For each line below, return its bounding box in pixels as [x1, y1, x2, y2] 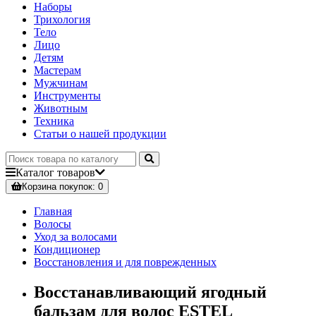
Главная [34, 205, 72, 218]
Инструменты [34, 90, 101, 102]
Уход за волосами [34, 231, 117, 243]
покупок [56, 181, 92, 193]
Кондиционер [34, 243, 100, 256]
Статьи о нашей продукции [34, 128, 166, 140]
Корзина [22, 181, 56, 193]
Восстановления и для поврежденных [34, 256, 217, 269]
